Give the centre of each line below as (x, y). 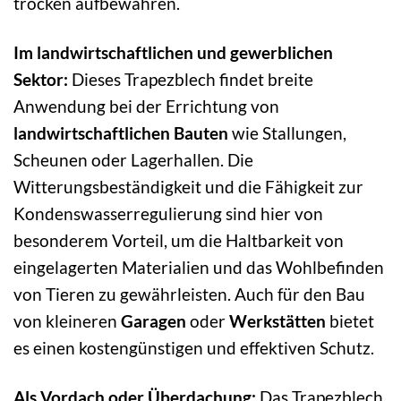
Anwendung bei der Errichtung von (146, 106)
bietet (350, 320)
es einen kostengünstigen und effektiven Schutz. (194, 347)
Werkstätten (277, 320)
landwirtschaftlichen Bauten (121, 132)
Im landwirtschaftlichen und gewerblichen (173, 52)
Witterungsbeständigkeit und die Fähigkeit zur (188, 186)
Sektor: (41, 79)
